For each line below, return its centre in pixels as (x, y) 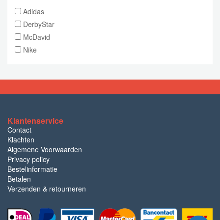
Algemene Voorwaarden (45, 149)
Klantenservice (35, 121)
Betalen (19, 179)
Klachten (21, 139)
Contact (19, 130)
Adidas (33, 11)
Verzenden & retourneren (47, 189)
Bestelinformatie (32, 169)
